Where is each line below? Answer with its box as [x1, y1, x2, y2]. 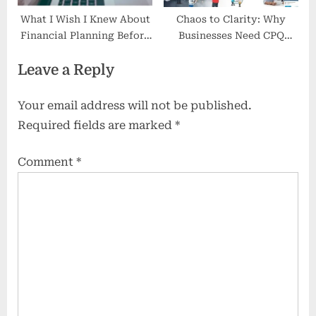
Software [208, 46, 254, 58]
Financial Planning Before [20, 30, 150, 42]
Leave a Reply [18, 61, 114, 79]
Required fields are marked [18, 119, 175, 133]
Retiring [64, 46, 106, 58]
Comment [18, 155, 76, 169]
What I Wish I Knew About [20, 13, 150, 25]
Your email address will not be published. [18, 99, 252, 113]
